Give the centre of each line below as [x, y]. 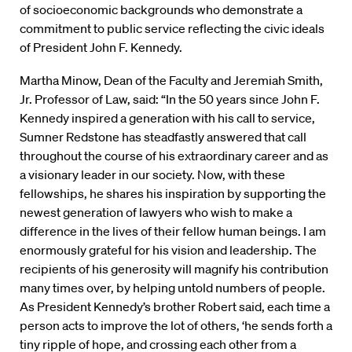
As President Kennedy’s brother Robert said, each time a [175, 307]
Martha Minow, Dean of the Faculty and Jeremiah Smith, [171, 81]
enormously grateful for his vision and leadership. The [168, 250]
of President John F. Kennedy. [101, 48]
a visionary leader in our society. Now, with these [152, 175]
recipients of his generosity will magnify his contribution [174, 269]
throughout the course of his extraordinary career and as [174, 156]
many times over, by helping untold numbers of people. [172, 288]
